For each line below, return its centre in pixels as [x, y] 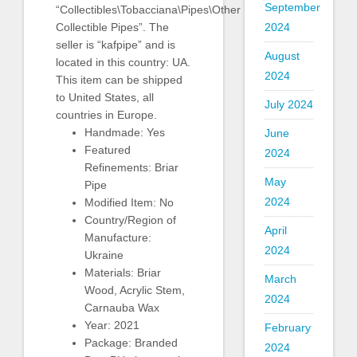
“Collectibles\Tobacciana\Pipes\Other [148, 9]
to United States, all [105, 97]
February [287, 328]
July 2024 [288, 104]
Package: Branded [131, 342]
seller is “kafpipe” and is [116, 44]
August [282, 56]
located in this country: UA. [123, 62]
